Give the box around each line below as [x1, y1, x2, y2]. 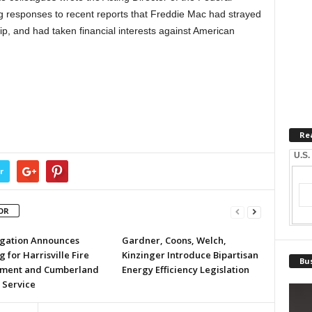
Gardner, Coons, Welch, [121, 234, 226, 247]
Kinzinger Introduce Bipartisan [121, 249, 258, 261]
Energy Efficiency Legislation [121, 263, 249, 276]
